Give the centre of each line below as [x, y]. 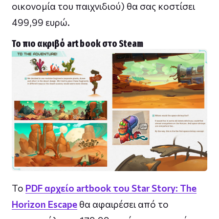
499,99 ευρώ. [41, 22]
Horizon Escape [44, 204]
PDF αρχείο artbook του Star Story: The [111, 188]
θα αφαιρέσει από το [123, 204]
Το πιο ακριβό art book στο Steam [78, 44]
